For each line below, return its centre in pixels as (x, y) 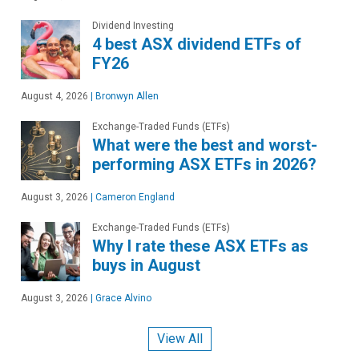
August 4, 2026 (54, 96)
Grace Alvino (122, 298)
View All (179, 339)
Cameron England (134, 197)
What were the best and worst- (205, 145)
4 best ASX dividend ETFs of (197, 44)
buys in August (146, 265)
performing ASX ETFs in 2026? (204, 164)
